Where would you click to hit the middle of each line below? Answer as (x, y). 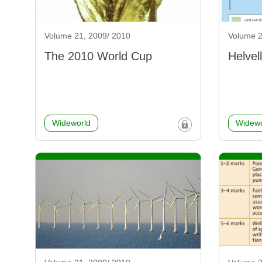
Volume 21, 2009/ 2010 (87, 36)
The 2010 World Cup (98, 56)
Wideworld (71, 123)
